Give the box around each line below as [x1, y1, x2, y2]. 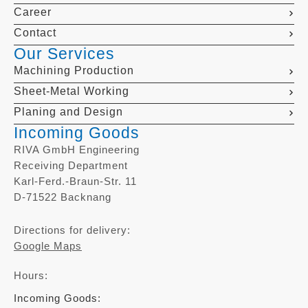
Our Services [14, 44, 115, 63]
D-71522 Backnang [14, 190, 111, 203]
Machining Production [14, 64, 134, 76]
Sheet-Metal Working [14, 85, 129, 97]
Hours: [14, 269, 48, 281]
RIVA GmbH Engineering [14, 143, 140, 155]
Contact [14, 26, 56, 38]
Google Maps [14, 239, 82, 252]
